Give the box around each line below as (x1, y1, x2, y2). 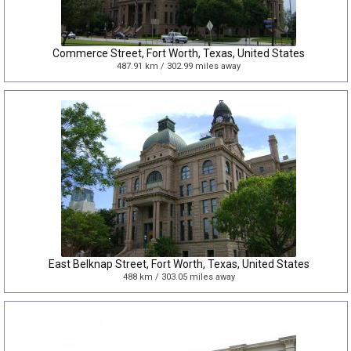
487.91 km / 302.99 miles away (117, 61, 241, 71)
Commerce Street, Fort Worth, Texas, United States (52, 47, 305, 60)
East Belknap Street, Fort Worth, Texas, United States (48, 258, 309, 270)
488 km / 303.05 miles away (122, 272, 235, 282)
